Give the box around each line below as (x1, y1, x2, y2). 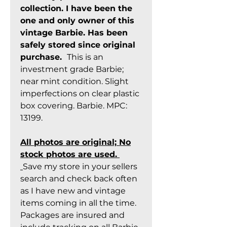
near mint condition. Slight (20, 77, 129, 86)
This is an (67, 52, 103, 62)
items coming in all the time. (20, 198, 136, 208)
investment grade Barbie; (20, 64, 124, 74)
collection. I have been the (20, 4, 132, 13)
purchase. (20, 52, 67, 62)
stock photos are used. (20, 149, 120, 159)
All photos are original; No (20, 137, 131, 147)
